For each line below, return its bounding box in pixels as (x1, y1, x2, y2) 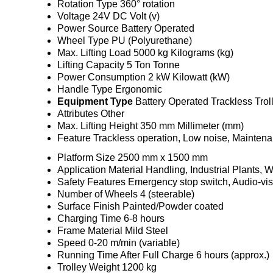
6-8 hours (124, 213, 165, 224)
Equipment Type (57, 96, 133, 107)
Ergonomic (115, 84, 162, 95)
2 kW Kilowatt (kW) (148, 72, 230, 83)
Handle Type (57, 84, 113, 95)
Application (57, 165, 106, 175)
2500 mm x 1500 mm (118, 152, 208, 163)
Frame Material (57, 225, 122, 236)
